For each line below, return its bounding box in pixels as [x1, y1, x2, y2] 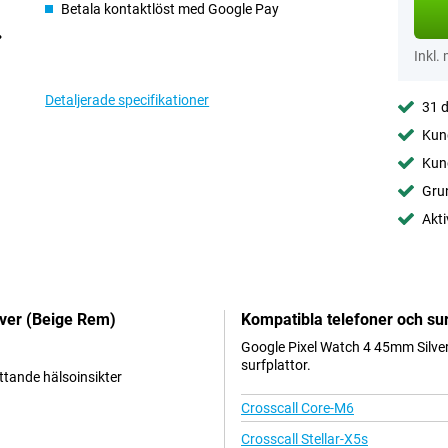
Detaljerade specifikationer [45, 92, 210, 108]
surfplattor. [241, 357, 311, 374]
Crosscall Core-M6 [241, 400, 354, 417]
